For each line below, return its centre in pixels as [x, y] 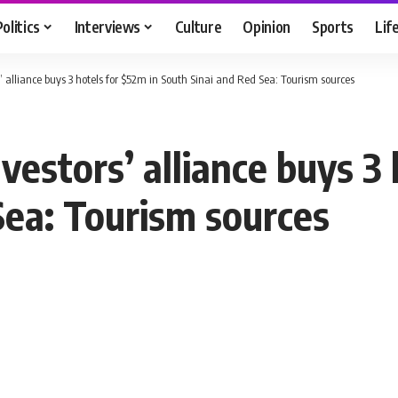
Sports [333, 26]
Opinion [267, 26]
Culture [198, 26]
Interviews [107, 26]
